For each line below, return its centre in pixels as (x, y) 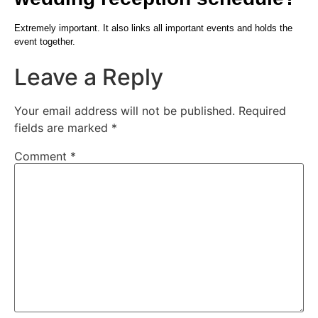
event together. (45, 41)
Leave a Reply (89, 77)
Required (262, 111)
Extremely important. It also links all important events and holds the (153, 28)
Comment (42, 157)
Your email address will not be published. (125, 111)
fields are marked (63, 128)
